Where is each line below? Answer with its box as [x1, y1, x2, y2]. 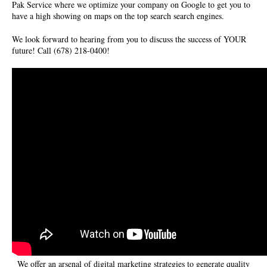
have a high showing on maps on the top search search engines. [12, 10, 224, 21]
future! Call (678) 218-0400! [12, 44, 110, 56]
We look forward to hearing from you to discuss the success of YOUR [12, 33, 246, 45]
